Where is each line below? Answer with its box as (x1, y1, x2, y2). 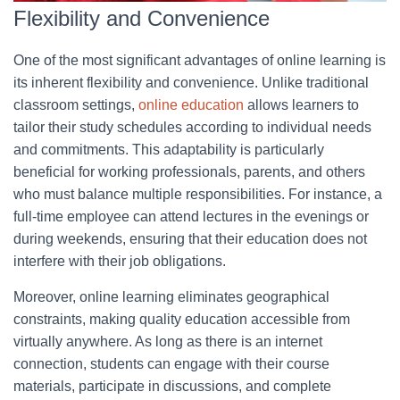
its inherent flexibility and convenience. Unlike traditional (13, 74, 369, 90)
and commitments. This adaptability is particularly (13, 141, 324, 157)
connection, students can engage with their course (13, 355, 329, 371)
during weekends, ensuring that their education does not (13, 230, 367, 246)
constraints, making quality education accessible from (13, 311, 350, 327)
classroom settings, (13, 96, 138, 112)
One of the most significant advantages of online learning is (13, 52, 386, 68)
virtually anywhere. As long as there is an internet (13, 333, 322, 349)
